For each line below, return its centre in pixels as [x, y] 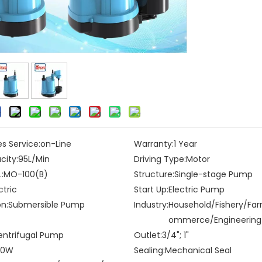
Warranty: [154, 144]
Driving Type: [160, 159]
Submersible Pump [46, 205]
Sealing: [150, 250]
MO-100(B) [26, 174]
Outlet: [148, 235]
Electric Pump [197, 189]
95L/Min [34, 159]
